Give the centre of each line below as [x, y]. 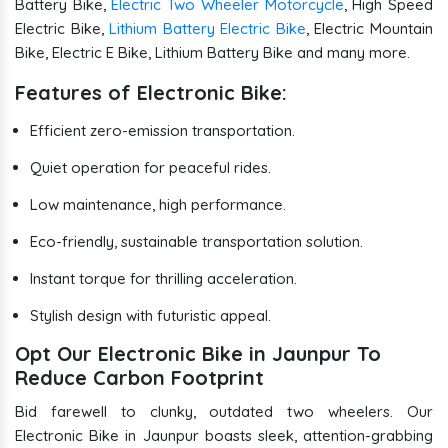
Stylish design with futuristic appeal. [150, 316]
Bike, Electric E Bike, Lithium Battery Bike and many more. [212, 53]
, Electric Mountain [369, 29]
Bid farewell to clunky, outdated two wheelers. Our [224, 412]
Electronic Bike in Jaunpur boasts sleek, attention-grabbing [224, 436]
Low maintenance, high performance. [158, 205]
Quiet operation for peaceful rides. [150, 168]
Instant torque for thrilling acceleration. [163, 279]
